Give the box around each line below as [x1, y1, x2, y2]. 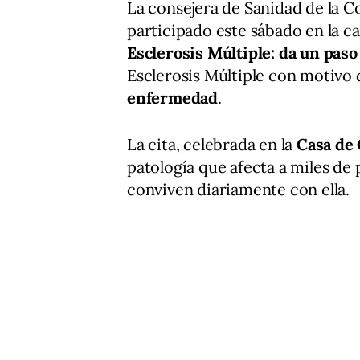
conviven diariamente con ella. [127, 179, 350, 200]
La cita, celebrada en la [127, 134, 297, 155]
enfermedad [127, 88, 219, 108]
